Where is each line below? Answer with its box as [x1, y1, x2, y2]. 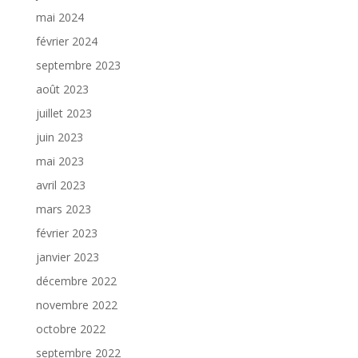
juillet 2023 [35, 105, 92, 121]
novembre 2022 [35, 297, 117, 312]
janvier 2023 [35, 249, 99, 265]
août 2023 [35, 82, 89, 97]
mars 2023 [35, 201, 91, 217]
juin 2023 [35, 129, 83, 145]
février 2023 [35, 225, 97, 241]
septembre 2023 [35, 58, 121, 73]
